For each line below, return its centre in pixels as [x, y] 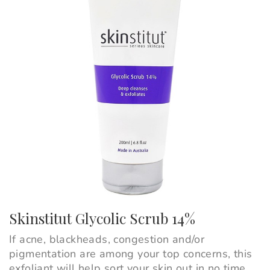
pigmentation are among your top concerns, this [131, 254]
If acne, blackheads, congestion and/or [107, 240]
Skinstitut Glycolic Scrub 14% [102, 218]
